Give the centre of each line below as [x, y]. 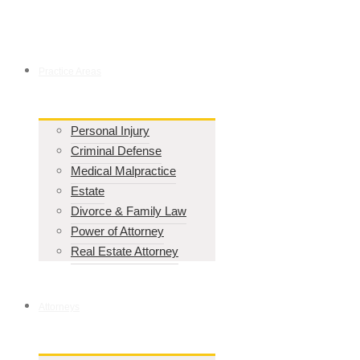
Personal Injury [110, 131]
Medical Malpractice [123, 171]
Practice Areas [70, 72]
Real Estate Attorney [125, 251]
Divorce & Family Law [129, 211]
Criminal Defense [116, 151]
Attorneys [59, 307]
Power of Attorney [117, 231]
